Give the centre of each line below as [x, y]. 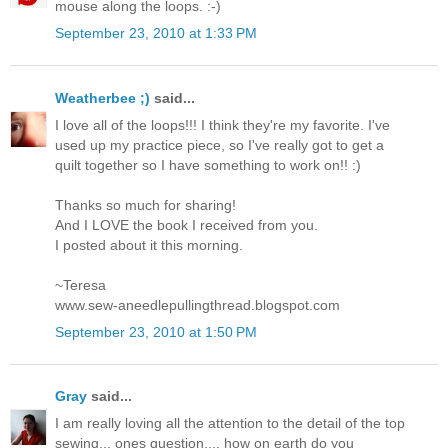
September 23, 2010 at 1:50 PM [156, 332]
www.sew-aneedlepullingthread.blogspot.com [197, 304]
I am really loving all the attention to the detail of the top [230, 423]
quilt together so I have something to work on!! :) [208, 164]
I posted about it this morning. [149, 244]
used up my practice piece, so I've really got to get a [219, 144]
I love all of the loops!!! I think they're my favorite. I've [222, 124]
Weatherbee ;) [102, 97]
